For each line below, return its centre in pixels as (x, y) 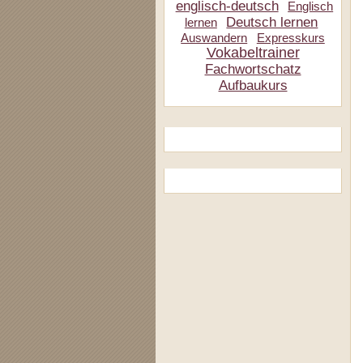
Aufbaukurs (253, 85)
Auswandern (214, 38)
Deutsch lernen (272, 22)
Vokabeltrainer (253, 53)
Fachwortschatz (253, 69)
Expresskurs (290, 38)
